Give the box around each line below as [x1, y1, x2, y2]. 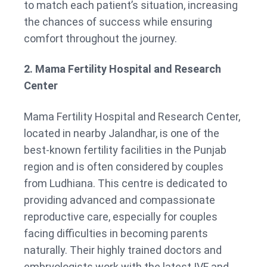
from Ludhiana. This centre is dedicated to [24, 177, 227, 190]
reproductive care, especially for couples [24, 210, 218, 223]
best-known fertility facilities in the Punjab [24, 144, 226, 157]
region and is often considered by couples [24, 160, 223, 173]
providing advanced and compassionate [24, 194, 215, 207]
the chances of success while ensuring [24, 15, 212, 28]
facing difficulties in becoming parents [24, 227, 208, 240]
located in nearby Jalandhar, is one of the [24, 127, 219, 140]
